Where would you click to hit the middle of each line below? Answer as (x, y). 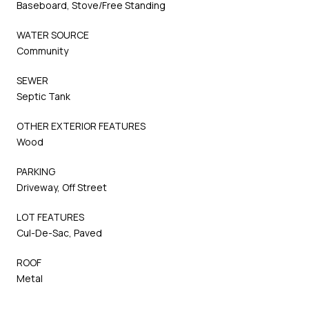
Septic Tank (43, 96)
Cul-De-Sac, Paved (59, 232)
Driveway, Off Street (62, 187)
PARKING (36, 171)
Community (42, 50)
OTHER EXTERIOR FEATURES (81, 126)
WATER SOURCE (53, 34)
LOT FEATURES (50, 217)
